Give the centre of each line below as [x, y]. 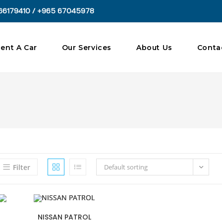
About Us [154, 48]
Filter [22, 167]
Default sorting [126, 167]
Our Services [86, 48]
